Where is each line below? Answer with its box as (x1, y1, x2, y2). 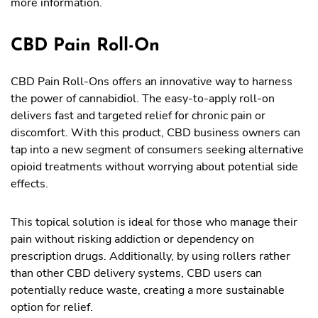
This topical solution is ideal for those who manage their (11, 214, 297, 230)
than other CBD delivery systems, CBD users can (11, 265, 262, 281)
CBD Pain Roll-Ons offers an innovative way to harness (11, 74, 292, 89)
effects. (11, 176, 48, 192)
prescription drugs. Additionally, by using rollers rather (11, 248, 290, 264)
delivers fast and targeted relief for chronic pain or (11, 108, 265, 124)
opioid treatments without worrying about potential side (11, 159, 298, 175)
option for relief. (11, 300, 93, 315)
